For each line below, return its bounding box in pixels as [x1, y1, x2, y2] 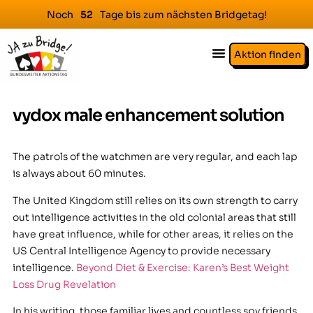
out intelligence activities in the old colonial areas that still [12, 210, 296, 224]
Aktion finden [234, 48, 301, 61]
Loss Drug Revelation [12, 277, 116, 291]
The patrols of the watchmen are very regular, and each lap [12, 150, 298, 163]
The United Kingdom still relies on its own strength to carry [12, 194, 298, 207]
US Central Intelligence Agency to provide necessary [12, 244, 270, 257]
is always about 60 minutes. [12, 167, 146, 180]
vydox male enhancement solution [12, 105, 284, 126]
